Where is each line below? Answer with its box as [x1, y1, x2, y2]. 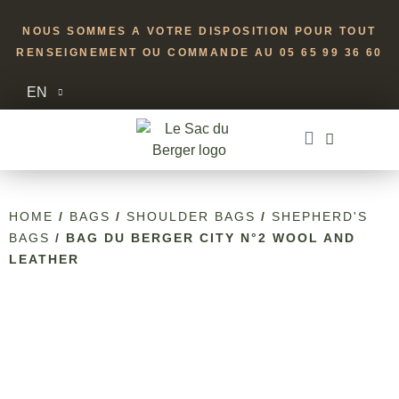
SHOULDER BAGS [126, 209, 256, 224]
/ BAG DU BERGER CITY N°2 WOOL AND [50, 231, 355, 245]
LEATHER [9, 252, 79, 266]
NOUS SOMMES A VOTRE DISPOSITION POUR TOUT [22, 25, 377, 37]
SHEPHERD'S [272, 209, 368, 224]
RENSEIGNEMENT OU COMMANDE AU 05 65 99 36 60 [16, 46, 383, 59]
